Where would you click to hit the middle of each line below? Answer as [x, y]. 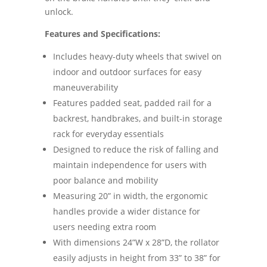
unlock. [59, 11]
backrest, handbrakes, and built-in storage [137, 118]
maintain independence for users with [130, 164]
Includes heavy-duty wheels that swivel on [137, 56]
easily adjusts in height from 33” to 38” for [136, 257]
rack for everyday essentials [108, 133]
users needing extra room [104, 226]
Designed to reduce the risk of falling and [136, 149]
